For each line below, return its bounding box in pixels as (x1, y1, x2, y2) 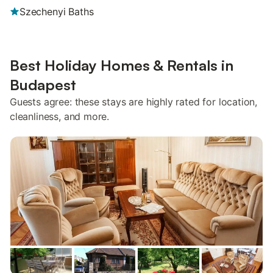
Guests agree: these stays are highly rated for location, (10, 96, 258, 108)
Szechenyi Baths (19, 5, 94, 18)
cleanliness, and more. (10, 110, 110, 122)
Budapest (10, 76, 76, 94)
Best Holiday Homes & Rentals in (10, 56, 233, 74)
